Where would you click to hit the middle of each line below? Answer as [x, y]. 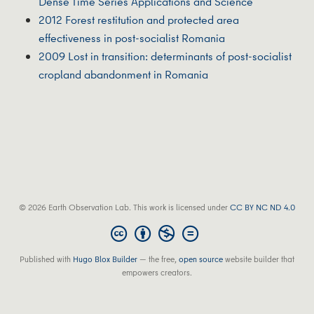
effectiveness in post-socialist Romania [132, 37]
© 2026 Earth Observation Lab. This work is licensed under [124, 207]
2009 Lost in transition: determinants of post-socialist [165, 56]
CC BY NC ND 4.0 [262, 207]
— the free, [158, 259]
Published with [46, 259]
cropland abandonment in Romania [123, 74]
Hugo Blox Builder [105, 259]
